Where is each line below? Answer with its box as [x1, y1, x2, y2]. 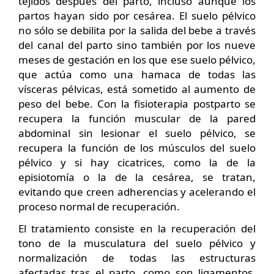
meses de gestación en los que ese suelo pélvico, [18, 53, 256, 67]
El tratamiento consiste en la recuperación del [18, 221, 256, 235]
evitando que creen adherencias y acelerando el [18, 185, 256, 199]
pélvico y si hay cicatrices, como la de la [18, 155, 256, 169]
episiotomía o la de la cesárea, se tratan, [18, 170, 256, 184]
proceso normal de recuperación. [18, 199, 180, 213]
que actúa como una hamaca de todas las [18, 67, 256, 81]
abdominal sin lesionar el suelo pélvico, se [18, 126, 256, 140]
